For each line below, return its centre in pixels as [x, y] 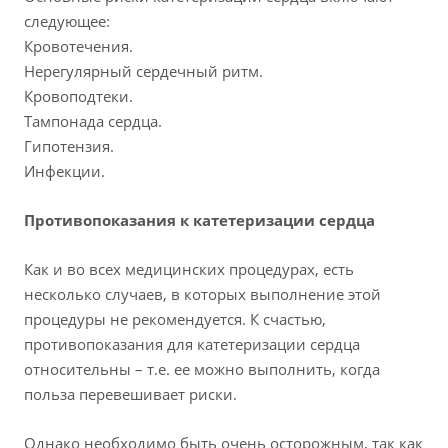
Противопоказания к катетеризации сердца [199, 220]
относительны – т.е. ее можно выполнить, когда [202, 369]
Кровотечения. [78, 46]
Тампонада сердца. [93, 121]
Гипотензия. [69, 146]
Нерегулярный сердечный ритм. [143, 71]
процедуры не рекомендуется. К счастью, [175, 319]
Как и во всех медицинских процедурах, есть [189, 269]
